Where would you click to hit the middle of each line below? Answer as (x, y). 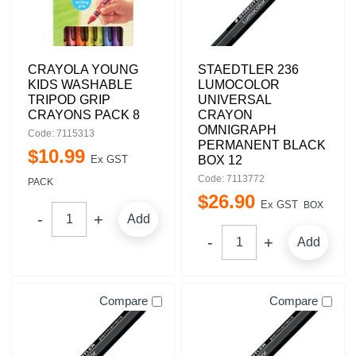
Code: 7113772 (231, 179)
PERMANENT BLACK (262, 145)
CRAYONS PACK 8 (84, 115)
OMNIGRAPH (237, 130)
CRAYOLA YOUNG (83, 70)
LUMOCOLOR (239, 85)
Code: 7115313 (61, 133)
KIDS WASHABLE (80, 85)
